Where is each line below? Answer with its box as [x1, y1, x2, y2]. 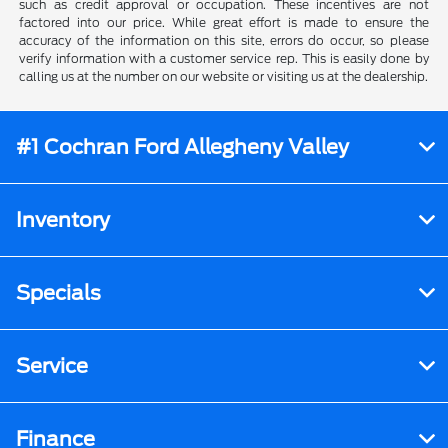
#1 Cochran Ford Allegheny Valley [16, 134, 349, 159]
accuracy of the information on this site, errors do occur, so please [19, 32, 429, 48]
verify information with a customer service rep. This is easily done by [19, 50, 429, 66]
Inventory [16, 207, 110, 232]
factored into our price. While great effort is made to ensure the [19, 14, 429, 30]
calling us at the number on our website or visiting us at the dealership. [19, 68, 429, 84]
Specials [16, 280, 101, 305]
